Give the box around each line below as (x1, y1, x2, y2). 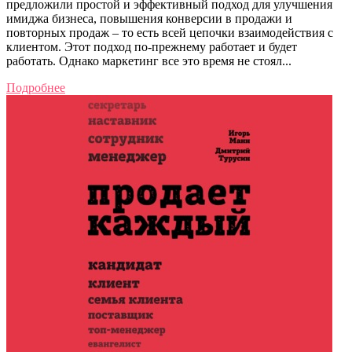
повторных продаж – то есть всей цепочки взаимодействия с (6, 25, 333, 39)
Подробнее (6, 80, 65, 94)
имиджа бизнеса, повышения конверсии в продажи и (6, 11, 292, 25)
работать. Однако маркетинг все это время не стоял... (6, 53, 291, 68)
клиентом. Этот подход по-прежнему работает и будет (6, 39, 297, 53)
